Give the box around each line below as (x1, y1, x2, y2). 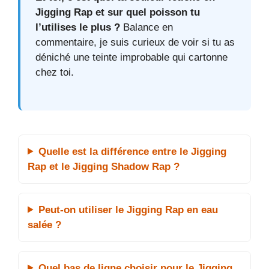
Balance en (120, 22, 173, 34)
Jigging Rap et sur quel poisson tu (35, 7, 200, 19)
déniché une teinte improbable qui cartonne (35, 52, 228, 64)
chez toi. (35, 67, 74, 79)
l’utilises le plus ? (35, 22, 120, 34)
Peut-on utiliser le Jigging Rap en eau (38, 204, 219, 216)
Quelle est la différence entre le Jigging (38, 145, 227, 157)
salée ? (28, 219, 61, 231)
